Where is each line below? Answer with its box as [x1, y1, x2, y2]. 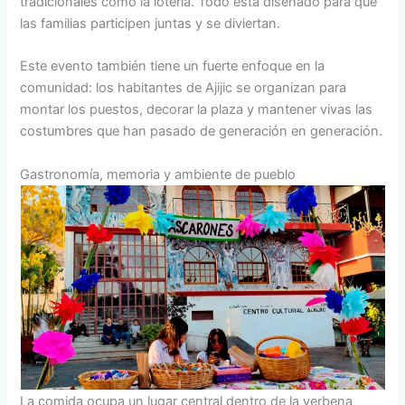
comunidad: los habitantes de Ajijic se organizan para [20, 80, 347, 97]
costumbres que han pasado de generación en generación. [20, 123, 383, 140]
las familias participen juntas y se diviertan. [20, 15, 281, 33]
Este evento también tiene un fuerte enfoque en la [20, 58, 325, 75]
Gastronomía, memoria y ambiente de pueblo [20, 165, 297, 183]
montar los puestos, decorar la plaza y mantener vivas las [20, 101, 373, 118]
